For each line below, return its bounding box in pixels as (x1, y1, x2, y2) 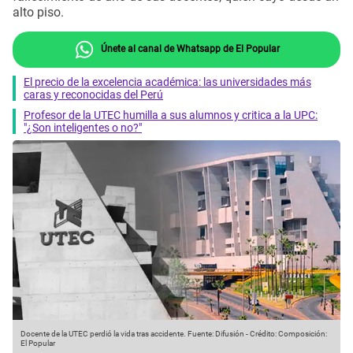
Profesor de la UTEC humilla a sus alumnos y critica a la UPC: (24, 108, 318, 121)
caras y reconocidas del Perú (24, 87, 163, 101)
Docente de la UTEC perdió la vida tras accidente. (20, 329, 186, 339)
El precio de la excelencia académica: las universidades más (24, 75, 311, 88)
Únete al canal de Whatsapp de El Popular (98, 43, 280, 54)
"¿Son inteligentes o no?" (24, 121, 142, 134)
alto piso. (13, 5, 64, 20)
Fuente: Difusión (186, 329, 244, 339)
